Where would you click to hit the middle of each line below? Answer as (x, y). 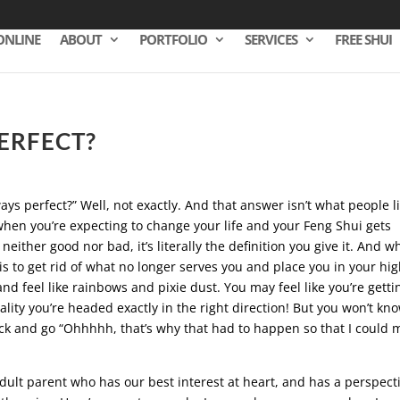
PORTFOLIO (173, 39)
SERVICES (271, 39)
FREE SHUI (363, 39)
